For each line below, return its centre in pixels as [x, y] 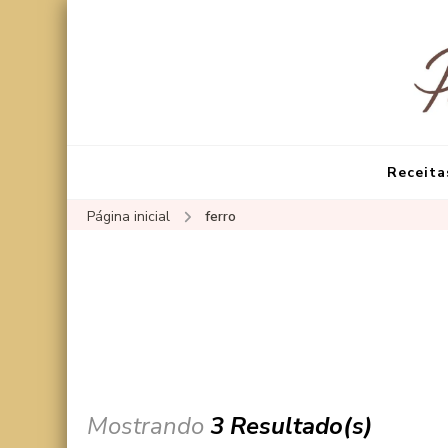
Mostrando [148, 425]
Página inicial [128, 217]
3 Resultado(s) [291, 425]
